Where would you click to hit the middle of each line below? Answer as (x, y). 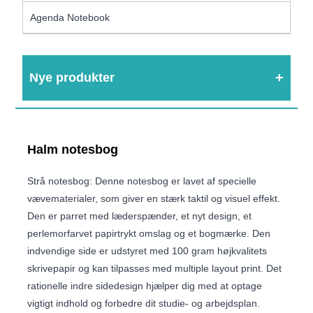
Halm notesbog (73, 149)
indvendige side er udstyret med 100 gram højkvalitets (147, 250)
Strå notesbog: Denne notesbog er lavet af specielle (142, 181)
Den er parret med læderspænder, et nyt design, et (140, 216)
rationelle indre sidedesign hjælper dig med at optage (145, 285)
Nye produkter (72, 77)
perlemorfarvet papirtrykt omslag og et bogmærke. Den (149, 233)
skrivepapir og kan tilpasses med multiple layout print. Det (155, 268)
